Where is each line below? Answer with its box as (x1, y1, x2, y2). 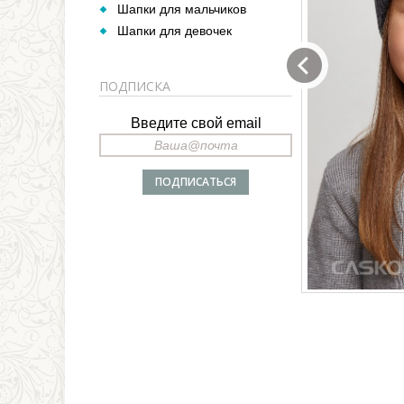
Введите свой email (130, 115, 262, 131)
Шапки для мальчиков (117, 2, 246, 16)
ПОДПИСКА (99, 78, 170, 95)
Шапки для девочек (117, 23, 232, 38)
